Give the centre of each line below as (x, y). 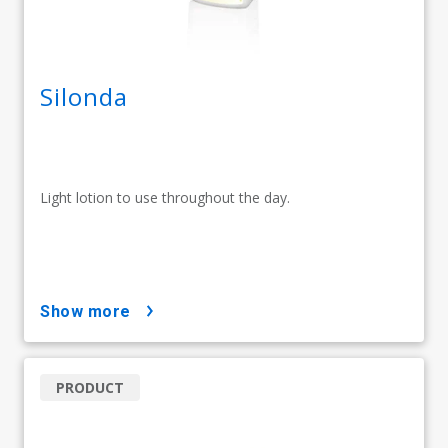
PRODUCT (90, 387)
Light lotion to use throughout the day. (165, 197)
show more (90, 311)
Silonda (84, 96)
